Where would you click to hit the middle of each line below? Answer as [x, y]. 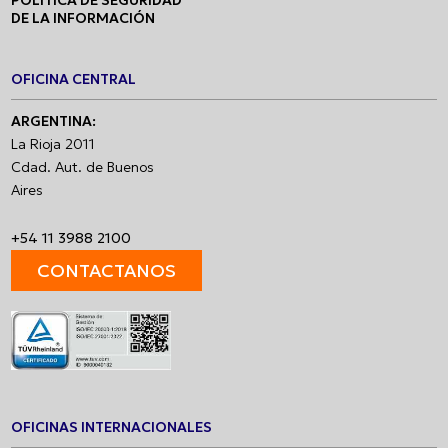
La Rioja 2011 [53, 144]
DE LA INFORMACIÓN [83, 17]
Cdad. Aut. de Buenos [83, 167]
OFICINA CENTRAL [74, 79]
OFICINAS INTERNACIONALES [112, 426]
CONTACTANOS [107, 271]
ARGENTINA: [54, 121]
